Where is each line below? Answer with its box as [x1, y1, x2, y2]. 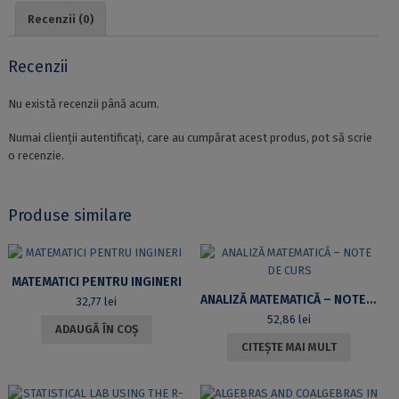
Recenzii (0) [27, 12, 94, 26]
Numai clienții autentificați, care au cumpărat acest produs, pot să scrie [7, 131, 372, 145]
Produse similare [7, 206, 132, 226]
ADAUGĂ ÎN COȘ [54, 322, 138, 337]
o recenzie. [7, 149, 64, 163]
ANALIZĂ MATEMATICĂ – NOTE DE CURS [365, 292, 376, 308]
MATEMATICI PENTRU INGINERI [11, 274, 182, 290]
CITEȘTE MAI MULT [241, 340, 338, 354]
